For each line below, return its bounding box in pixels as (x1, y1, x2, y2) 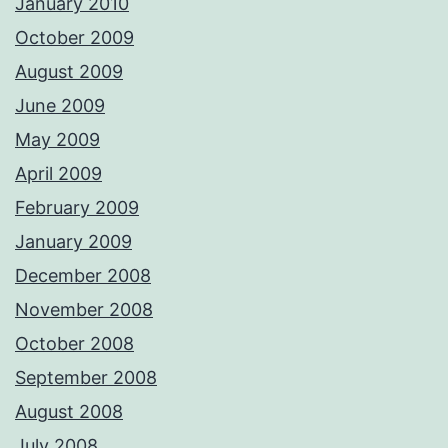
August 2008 (15, 401, 123, 423)
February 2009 (15, 197, 139, 219)
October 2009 (15, 27, 134, 49)
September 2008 (15, 367, 157, 389)
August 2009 (15, 61, 123, 83)
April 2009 (15, 163, 102, 185)
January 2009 (15, 231, 132, 253)
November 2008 (15, 299, 153, 321)
